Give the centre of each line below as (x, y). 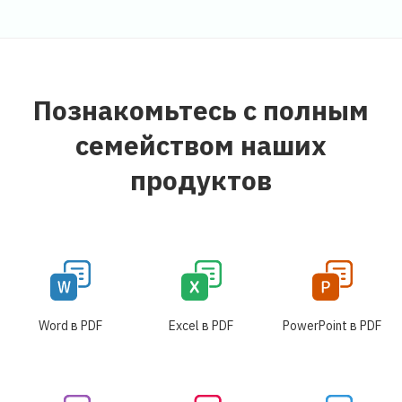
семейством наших (201, 144)
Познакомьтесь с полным (201, 109)
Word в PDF (70, 325)
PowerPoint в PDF (332, 325)
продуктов (201, 179)
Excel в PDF (201, 325)
